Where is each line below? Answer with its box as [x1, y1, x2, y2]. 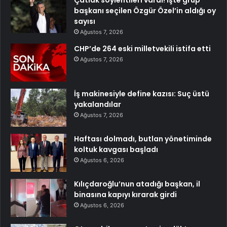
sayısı [74, 16, 95, 26]
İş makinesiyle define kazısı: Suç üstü [74, 88, 209, 99]
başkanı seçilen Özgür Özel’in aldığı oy [74, 5, 216, 16]
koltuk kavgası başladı [74, 144, 158, 155]
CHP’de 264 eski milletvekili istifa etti [74, 43, 211, 54]
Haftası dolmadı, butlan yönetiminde [74, 133, 212, 144]
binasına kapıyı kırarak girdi [74, 189, 177, 200]
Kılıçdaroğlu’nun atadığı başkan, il [74, 178, 200, 189]
